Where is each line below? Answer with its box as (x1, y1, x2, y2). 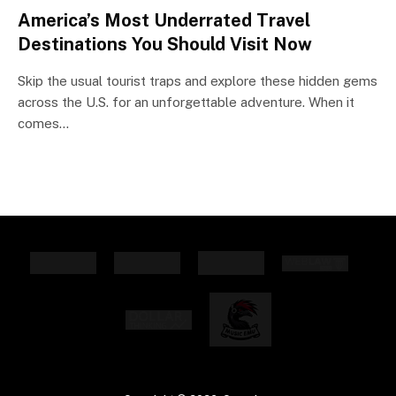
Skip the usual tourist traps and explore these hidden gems (18, 72, 377, 88)
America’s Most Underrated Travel (18, 9, 310, 31)
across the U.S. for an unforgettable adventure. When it (18, 94, 354, 110)
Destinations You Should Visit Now (18, 33, 312, 55)
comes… (18, 115, 69, 131)
